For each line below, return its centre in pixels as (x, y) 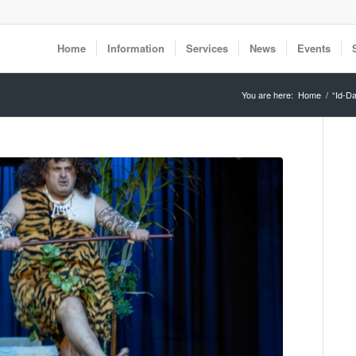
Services (207, 48)
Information (136, 48)
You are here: (267, 95)
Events (314, 48)
